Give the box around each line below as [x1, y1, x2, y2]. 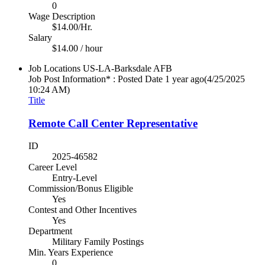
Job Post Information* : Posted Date [28, 74, 163, 84]
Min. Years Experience [28, 247, 113, 258]
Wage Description [28, 11, 95, 21]
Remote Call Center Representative [28, 117, 198, 130]
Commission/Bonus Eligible [28, 183, 133, 194]
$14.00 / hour [52, 43, 102, 53]
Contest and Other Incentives [28, 205, 137, 215]
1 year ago [165, 74, 204, 84]
